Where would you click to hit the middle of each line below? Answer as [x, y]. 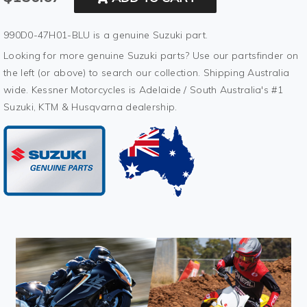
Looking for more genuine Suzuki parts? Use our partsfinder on [151, 56]
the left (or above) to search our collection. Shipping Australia [147, 73]
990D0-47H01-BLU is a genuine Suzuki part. [106, 35]
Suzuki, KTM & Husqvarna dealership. [90, 107]
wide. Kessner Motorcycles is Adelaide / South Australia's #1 [143, 90]
